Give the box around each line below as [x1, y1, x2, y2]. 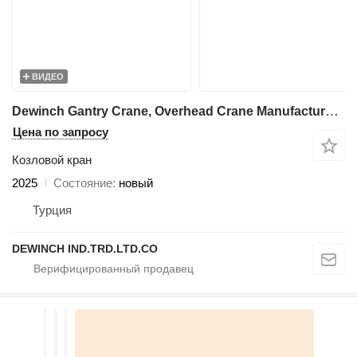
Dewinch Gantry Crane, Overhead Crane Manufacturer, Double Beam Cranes [325, 103, 339, 119]
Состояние [53, 175, 112, 190]
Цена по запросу [13, 124, 108, 139]
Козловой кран [12, 152, 92, 167]
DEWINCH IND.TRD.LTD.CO [12, 241, 158, 255]
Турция [33, 202, 72, 217]
